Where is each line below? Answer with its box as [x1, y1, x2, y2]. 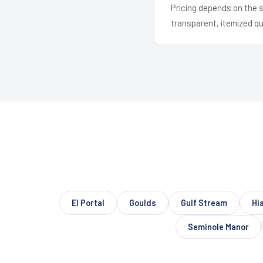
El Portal [72, 197, 104, 208]
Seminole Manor [188, 221, 249, 232]
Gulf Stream [181, 197, 227, 208]
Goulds [129, 197, 156, 208]
